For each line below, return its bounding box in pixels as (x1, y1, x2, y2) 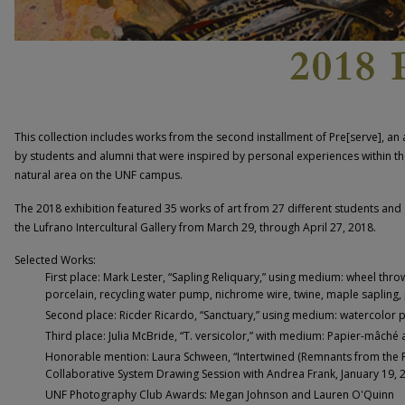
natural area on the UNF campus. (14, 167, 183, 183)
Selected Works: (14, 251, 96, 268)
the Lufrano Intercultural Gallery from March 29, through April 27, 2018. (14, 219, 376, 235)
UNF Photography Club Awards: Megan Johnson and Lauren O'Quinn (45, 386, 394, 402)
